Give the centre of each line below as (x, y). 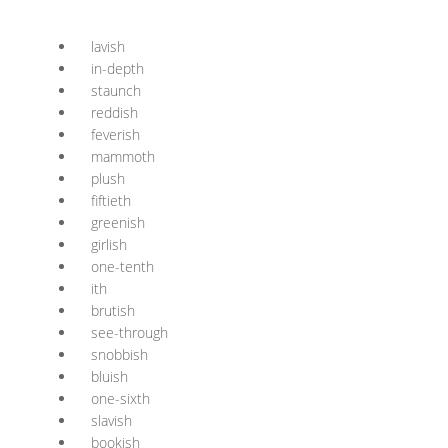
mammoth (123, 156)
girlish (109, 244)
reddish (114, 112)
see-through (129, 332)
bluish (109, 376)
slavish (111, 420)
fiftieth (111, 200)
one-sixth (120, 398)
